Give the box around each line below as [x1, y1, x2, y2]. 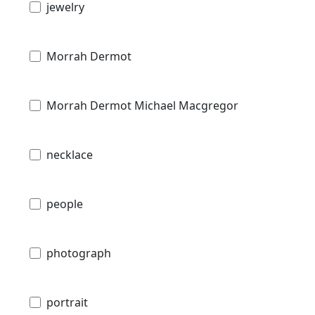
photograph [46, 245, 111, 262]
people [46, 196, 83, 212]
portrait [46, 295, 88, 311]
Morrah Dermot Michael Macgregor [46, 98, 238, 114]
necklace [46, 147, 93, 163]
